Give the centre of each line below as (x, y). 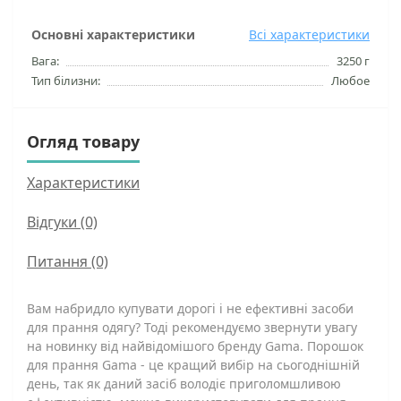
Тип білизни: (66, 81)
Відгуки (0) (62, 222)
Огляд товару (83, 141)
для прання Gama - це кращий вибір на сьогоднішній (193, 365)
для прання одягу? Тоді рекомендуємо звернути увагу (192, 327)
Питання (57, 261)
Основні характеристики (113, 34)
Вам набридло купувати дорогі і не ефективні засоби (190, 308)
